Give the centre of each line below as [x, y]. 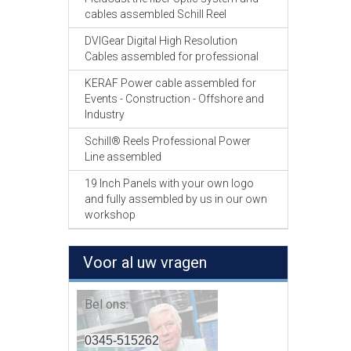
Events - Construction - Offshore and [174, 99]
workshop [110, 215]
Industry [105, 114]
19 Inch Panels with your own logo [169, 183]
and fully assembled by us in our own [176, 199]
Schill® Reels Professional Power [168, 141]
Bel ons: [107, 304]
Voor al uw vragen [145, 262]
